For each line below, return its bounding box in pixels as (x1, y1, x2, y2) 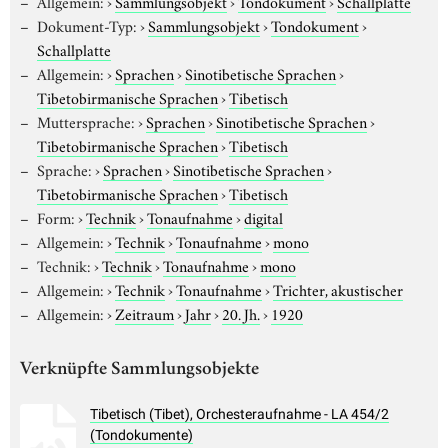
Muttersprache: (36, 109, 135, 132)
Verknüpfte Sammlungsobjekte (20, 360, 259, 380)
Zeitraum (114, 301, 174, 324)
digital (243, 205, 283, 228)
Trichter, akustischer (272, 277, 403, 300)
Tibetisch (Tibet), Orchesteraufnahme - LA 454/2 (90, 406, 389, 423)
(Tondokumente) (90, 427, 193, 444)
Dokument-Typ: (36, 13, 137, 36)
